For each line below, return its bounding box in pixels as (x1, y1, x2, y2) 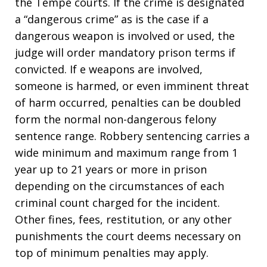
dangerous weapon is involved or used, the (15, 28, 235, 43)
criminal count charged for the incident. (15, 195, 220, 210)
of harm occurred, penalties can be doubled (15, 95, 241, 110)
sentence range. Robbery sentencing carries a (15, 128, 250, 143)
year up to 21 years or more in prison (15, 162, 207, 176)
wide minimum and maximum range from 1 (15, 145, 238, 160)
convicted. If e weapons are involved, (15, 61, 203, 76)
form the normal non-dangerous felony (15, 111, 216, 126)
